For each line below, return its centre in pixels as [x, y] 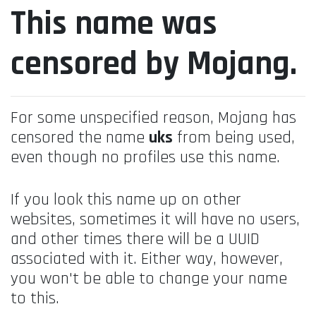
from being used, [234, 137]
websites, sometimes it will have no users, [155, 219]
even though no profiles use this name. [145, 157]
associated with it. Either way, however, [147, 259]
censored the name [80, 137]
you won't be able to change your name [149, 278]
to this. [35, 298]
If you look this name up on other [126, 199]
